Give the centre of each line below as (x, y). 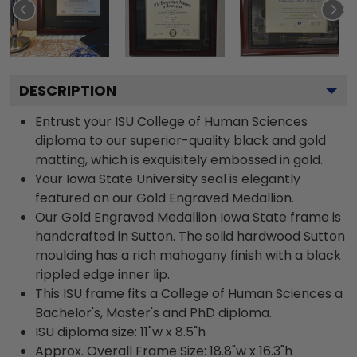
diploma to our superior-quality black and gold (180, 141)
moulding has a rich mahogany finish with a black (188, 255)
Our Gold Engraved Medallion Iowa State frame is (188, 217)
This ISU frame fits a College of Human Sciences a (189, 294)
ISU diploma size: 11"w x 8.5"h (120, 332)
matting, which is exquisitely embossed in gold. (179, 160)
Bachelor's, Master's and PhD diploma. (153, 313)
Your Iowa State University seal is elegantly (168, 179)
